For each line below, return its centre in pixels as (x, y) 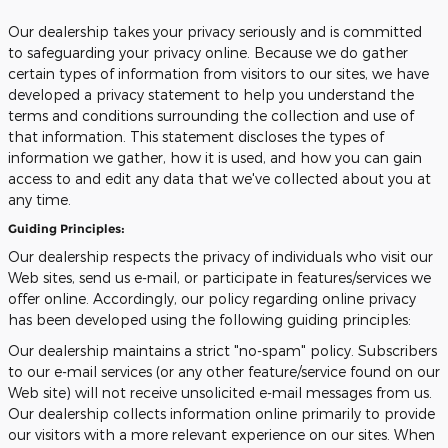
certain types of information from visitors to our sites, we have (218, 73)
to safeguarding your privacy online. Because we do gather (208, 52)
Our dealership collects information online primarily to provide (221, 413)
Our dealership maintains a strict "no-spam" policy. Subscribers (222, 350)
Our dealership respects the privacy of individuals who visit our (220, 256)
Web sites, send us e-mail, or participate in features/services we (219, 277)
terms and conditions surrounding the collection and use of (211, 115)
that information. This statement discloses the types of (196, 136)
